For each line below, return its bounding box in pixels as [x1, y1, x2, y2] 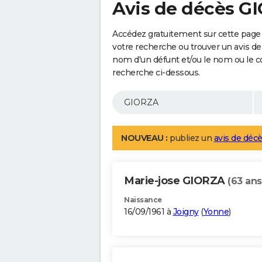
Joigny [173, 206, 199, 218]
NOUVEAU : [121, 133, 168, 144]
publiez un [167, 133, 214, 144]
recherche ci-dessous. [112, 67, 200, 78]
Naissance [124, 195, 162, 205]
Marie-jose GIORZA [124, 174, 227, 188]
